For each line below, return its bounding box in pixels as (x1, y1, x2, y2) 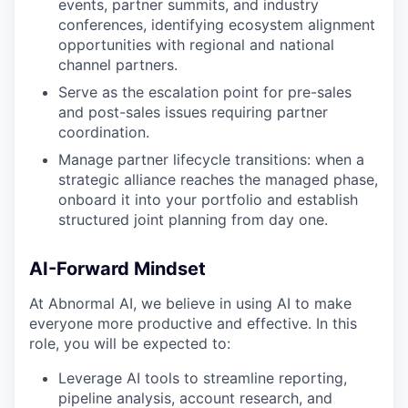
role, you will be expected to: (29, 333, 230, 352)
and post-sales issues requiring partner (58, 102, 328, 121)
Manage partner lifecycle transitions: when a (58, 149, 364, 168)
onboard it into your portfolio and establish (58, 189, 358, 209)
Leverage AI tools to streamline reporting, (58, 368, 347, 387)
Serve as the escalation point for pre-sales (58, 82, 352, 101)
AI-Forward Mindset (29, 257, 206, 280)
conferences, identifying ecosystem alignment (58, 15, 375, 34)
